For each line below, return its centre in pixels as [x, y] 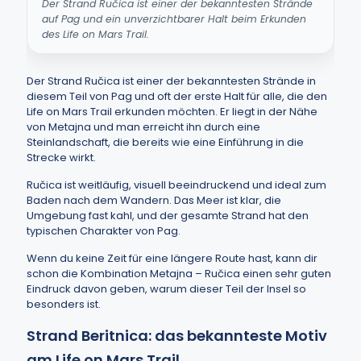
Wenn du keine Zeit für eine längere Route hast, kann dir [172, 258]
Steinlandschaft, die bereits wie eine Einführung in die [165, 142]
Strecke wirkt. [61, 158]
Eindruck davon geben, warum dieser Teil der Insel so [166, 289]
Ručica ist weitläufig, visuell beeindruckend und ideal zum [176, 185]
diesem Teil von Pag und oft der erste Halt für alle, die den [177, 96]
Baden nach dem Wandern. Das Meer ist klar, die [154, 200]
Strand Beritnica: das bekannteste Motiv [177, 336]
